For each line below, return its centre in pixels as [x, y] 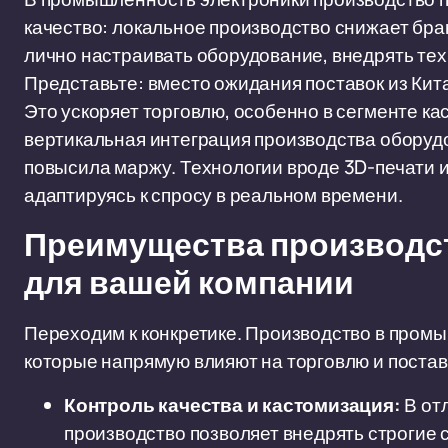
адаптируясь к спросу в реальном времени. [213, 195]
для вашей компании [189, 283]
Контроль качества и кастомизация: [232, 405]
